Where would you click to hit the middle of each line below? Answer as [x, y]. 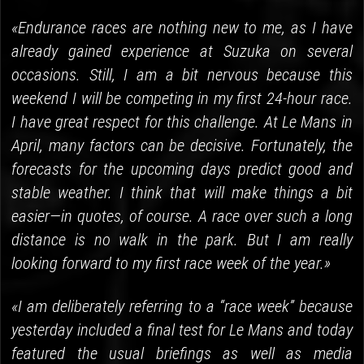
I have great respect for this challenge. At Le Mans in [182, 122]
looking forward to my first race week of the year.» [171, 264]
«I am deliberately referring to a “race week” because [182, 307]
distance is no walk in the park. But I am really [182, 240]
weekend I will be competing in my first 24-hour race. [182, 99]
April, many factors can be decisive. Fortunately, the [182, 146]
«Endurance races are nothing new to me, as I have [182, 28]
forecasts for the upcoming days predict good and [182, 169]
